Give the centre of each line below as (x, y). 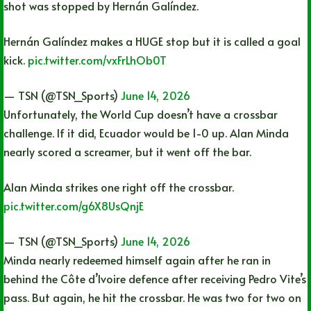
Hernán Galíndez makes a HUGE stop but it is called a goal (152, 41)
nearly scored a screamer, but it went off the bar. (127, 151)
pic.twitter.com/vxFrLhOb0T (97, 59)
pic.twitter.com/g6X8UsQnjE (74, 205)
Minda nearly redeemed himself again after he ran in (137, 259)
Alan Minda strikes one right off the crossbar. (119, 186)
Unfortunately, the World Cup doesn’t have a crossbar (141, 114)
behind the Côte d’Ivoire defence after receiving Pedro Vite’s (155, 278)
